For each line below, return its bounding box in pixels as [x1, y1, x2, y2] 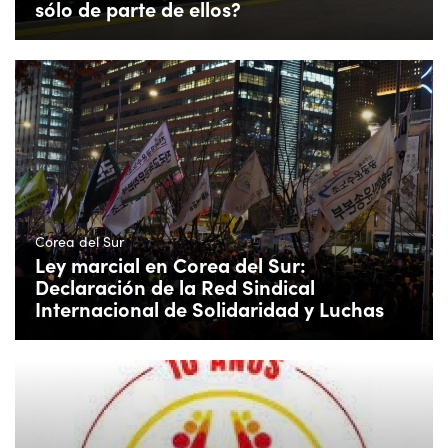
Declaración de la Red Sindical [35, 273, 315, 301]
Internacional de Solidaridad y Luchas [35, 295, 384, 323]
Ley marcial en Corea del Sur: [35, 251, 306, 279]
